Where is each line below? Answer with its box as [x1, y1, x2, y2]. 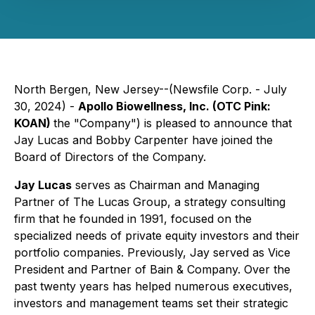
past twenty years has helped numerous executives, [14, 279, 292, 293]
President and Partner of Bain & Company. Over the [14, 262, 290, 276]
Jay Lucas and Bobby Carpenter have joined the [14, 133, 273, 147]
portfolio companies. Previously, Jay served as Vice [14, 245, 290, 259]
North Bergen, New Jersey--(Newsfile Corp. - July [14, 82, 287, 96]
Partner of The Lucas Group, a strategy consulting [14, 195, 285, 209]
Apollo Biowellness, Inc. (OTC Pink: [78, 99, 271, 113]
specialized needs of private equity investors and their [14, 229, 300, 243]
